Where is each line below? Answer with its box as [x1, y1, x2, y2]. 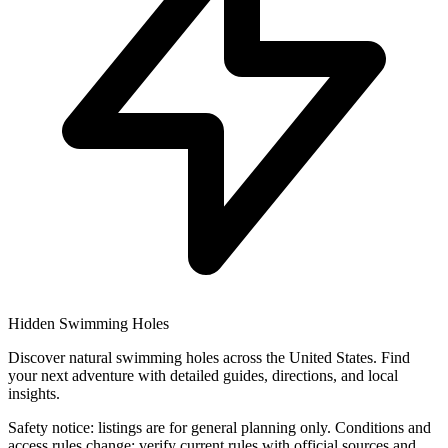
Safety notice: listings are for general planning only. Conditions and [8, 418, 431, 436]
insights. [8, 384, 60, 402]
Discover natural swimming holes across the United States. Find [8, 348, 410, 366]
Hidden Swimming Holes [8, 314, 169, 332]
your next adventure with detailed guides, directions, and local [8, 366, 398, 384]
